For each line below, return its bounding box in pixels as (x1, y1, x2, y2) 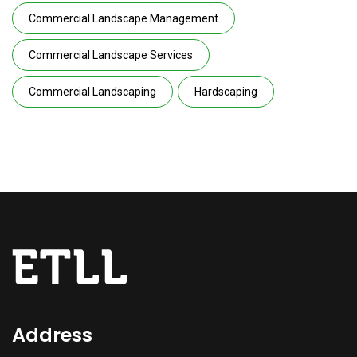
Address (12, 322, 92, 348)
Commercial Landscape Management (29, 12, 218, 25)
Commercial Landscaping (29, 85, 156, 98)
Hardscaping (194, 85, 257, 98)
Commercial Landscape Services (29, 49, 193, 61)
